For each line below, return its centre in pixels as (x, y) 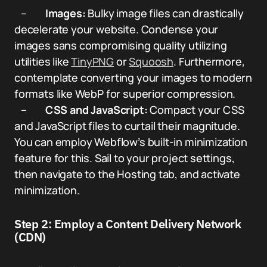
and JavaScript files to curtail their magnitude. (127, 126)
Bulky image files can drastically (164, 13)
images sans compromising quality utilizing (121, 45)
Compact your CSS (196, 110)
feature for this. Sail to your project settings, (125, 158)
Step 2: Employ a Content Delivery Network (128, 224)
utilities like (43, 61)
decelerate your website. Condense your (117, 29)
